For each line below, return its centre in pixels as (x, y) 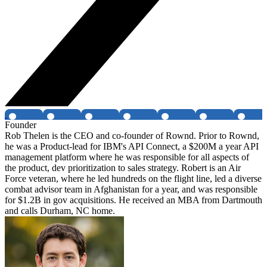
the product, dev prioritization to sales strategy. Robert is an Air (123, 168)
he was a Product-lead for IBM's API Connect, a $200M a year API (132, 147)
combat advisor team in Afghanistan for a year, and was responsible (131, 190)
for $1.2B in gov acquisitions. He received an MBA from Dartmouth (133, 200)
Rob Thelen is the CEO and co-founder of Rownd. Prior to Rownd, (132, 136)
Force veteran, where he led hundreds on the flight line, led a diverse (133, 179)
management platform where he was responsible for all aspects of (127, 157)
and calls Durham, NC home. (60, 211)
